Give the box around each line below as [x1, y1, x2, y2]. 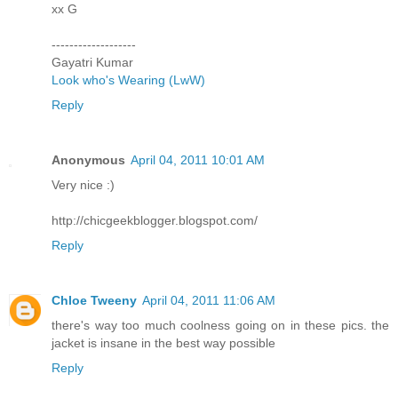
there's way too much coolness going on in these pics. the [52, 318, 389, 333]
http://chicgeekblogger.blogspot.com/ [52, 213, 258, 228]
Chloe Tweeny [52, 293, 137, 308]
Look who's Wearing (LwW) [52, 73, 205, 88]
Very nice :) [52, 178, 115, 193]
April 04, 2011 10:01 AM [131, 153, 265, 168]
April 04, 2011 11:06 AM [142, 293, 275, 308]
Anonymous [52, 153, 125, 168]
